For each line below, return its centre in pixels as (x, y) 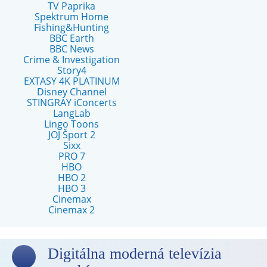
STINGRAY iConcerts (72, 103)
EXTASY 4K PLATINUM (72, 81)
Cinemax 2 (72, 210)
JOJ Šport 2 (72, 135)
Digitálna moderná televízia (135, 254)
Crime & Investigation (72, 60)
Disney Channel (72, 92)
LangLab (72, 113)
